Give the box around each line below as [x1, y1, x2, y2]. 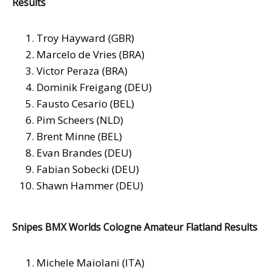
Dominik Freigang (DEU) [36, 80, 152, 95]
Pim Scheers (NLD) [36, 113, 123, 127]
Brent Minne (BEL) [36, 129, 122, 144]
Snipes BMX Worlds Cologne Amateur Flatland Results [12, 220, 257, 234]
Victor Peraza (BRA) [36, 64, 127, 78]
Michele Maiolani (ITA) [36, 256, 144, 270]
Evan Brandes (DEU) [36, 146, 132, 160]
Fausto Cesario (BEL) [36, 97, 134, 111]
